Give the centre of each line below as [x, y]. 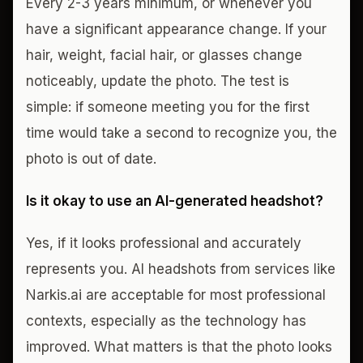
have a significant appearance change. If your [176, 29]
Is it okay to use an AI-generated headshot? [175, 201]
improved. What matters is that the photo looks [179, 347]
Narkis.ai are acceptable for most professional [176, 295]
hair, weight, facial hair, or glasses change [164, 55]
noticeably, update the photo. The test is [158, 81]
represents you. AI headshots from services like [181, 269]
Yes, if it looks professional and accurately [164, 243]
